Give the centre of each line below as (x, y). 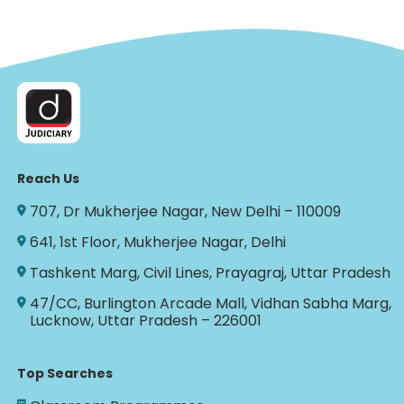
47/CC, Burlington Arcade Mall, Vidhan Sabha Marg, (211, 304)
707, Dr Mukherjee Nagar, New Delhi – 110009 (186, 212)
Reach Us (49, 179)
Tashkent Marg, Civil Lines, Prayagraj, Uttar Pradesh (211, 273)
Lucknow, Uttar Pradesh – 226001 (146, 321)
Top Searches (65, 374)
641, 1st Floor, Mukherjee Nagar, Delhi (158, 243)
